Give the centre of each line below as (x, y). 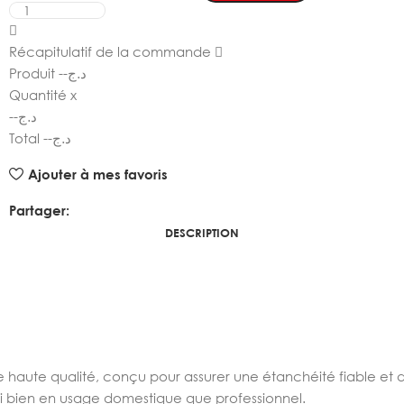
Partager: (39, 210)
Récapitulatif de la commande (110, 51)
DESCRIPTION (202, 233)
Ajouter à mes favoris (97, 174)
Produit (32, 73)
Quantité (38, 95)
